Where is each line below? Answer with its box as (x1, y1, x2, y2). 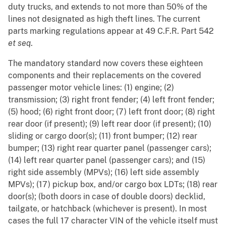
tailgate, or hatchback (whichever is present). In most (8, 204, 207, 214)
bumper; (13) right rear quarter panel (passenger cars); (8, 143, 211, 153)
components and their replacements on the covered (8, 71, 201, 81)
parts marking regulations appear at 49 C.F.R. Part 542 (8, 26, 214, 36)
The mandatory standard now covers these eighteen (8, 59, 203, 69)
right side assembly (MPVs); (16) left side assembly (8, 167, 199, 178)
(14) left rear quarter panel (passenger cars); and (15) (8, 155, 205, 165)
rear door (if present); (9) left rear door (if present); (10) (8, 119, 211, 129)
